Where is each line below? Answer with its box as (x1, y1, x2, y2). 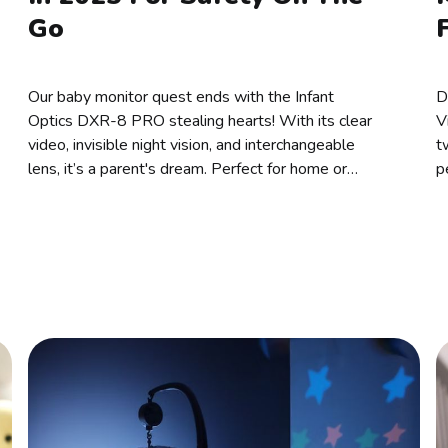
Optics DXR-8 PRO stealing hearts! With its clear (27, 110, 372, 133)
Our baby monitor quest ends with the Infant (27, 86, 334, 109)
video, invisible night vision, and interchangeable (27, 134, 355, 157)
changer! (27, 206, 85, 229)
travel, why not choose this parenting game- (27, 182, 333, 205)
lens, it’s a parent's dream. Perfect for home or (27, 158, 347, 181)
